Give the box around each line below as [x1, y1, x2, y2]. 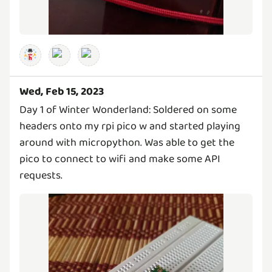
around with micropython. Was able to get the [19, 134, 234, 152]
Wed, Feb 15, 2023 [19, 83, 104, 101]
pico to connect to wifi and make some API [19, 151, 220, 168]
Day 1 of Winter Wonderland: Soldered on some [19, 101, 237, 119]
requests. [19, 167, 63, 185]
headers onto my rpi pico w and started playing [19, 118, 240, 135]
